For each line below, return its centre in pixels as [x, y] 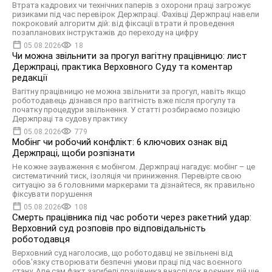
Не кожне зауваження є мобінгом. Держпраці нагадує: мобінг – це [134, 167]
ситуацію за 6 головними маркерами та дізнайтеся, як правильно [134, 185]
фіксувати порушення [52, 194]
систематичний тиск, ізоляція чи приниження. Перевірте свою [127, 176]
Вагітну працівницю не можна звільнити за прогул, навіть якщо [129, 91]
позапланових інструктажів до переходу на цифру [105, 32]
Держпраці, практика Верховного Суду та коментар [122, 67]
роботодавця [41, 239]
